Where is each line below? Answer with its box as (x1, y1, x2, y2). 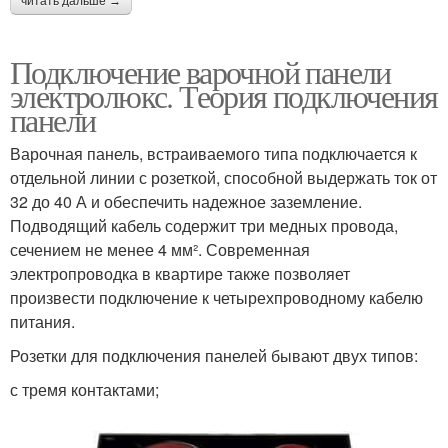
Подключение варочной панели (10, 50, 391, 94)
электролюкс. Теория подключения (10, 74, 438, 118)
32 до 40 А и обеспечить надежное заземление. (10, 190, 362, 214)
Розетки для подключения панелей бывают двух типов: (10, 344, 418, 368)
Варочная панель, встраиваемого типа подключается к (10, 142, 417, 166)
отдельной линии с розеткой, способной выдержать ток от (10, 166, 437, 190)
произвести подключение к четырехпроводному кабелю (10, 286, 423, 310)
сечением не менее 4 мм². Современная (10, 238, 310, 262)
